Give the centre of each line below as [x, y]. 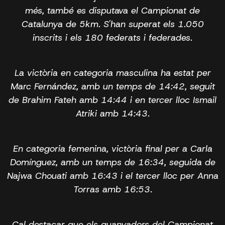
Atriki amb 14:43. [113, 113]
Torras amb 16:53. [113, 189]
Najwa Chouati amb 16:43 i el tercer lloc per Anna [113, 176]
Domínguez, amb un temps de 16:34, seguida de [113, 162]
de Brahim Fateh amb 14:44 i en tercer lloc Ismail [113, 100]
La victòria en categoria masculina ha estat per [113, 73]
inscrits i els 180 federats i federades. [113, 37]
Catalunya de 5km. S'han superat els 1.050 [113, 24]
